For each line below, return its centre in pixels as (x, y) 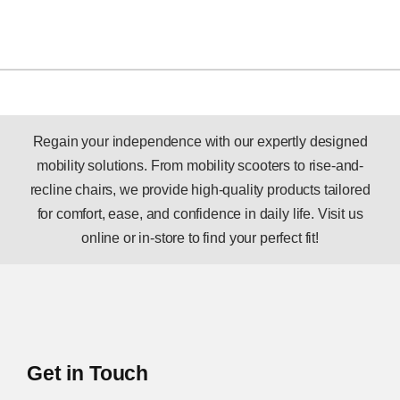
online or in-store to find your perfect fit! (200, 237)
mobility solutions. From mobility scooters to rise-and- (200, 165)
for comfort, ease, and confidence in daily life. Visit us (200, 213)
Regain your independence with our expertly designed (200, 141)
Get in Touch (87, 373)
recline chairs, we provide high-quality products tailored (200, 189)
